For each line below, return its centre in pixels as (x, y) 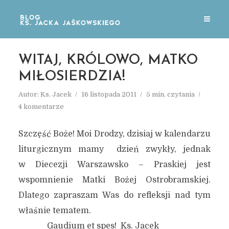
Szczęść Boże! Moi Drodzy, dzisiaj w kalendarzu (114, 134)
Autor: (29, 94)
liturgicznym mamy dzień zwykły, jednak (114, 149)
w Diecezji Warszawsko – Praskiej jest (114, 165)
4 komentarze (41, 107)
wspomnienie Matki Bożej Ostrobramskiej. (114, 180)
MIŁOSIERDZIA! (72, 77)
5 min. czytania (170, 94)
